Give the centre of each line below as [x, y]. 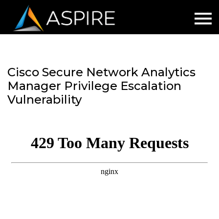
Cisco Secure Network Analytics [101, 72]
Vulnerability [44, 99]
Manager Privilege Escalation [94, 86]
